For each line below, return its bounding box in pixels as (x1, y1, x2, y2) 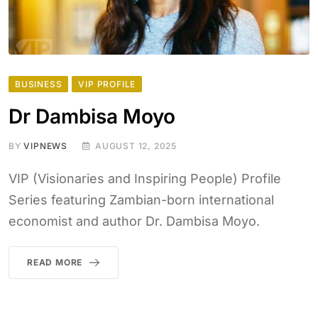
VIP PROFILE (78, 79, 136, 90)
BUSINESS (15, 79, 62, 90)
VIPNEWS (23, 141, 68, 152)
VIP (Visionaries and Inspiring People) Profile (9, 171, 281, 187)
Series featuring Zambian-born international (9, 192, 274, 208)
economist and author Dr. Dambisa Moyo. (9, 214, 260, 229)
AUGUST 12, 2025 (95, 141, 177, 152)
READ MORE (27, 257, 83, 268)
